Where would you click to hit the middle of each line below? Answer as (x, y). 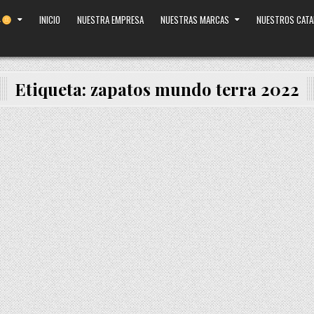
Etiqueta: (53, 89)
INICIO (50, 20)
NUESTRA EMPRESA (111, 20)
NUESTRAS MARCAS (195, 20)
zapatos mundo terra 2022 (195, 89)
